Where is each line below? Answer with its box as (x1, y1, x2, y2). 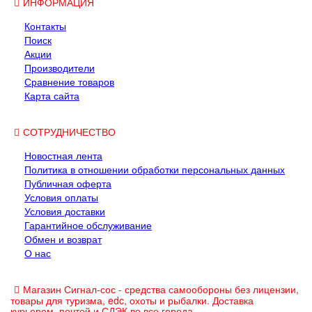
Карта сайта (24, 88, 79, 102)
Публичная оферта (24, 176, 111, 190)
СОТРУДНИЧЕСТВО (23, 125, 116, 139)
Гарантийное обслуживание (24, 218, 152, 232)
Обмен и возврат (24, 232, 102, 246)
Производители (24, 61, 95, 75)
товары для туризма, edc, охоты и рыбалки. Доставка (10, 293, 253, 307)
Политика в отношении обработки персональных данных (24, 162, 285, 176)
